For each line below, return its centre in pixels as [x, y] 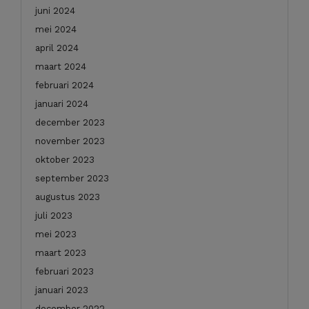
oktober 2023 [65, 159]
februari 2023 [64, 271]
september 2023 [72, 178]
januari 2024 [62, 103]
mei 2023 [56, 234]
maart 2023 [61, 252]
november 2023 [70, 141]
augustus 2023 [68, 197]
